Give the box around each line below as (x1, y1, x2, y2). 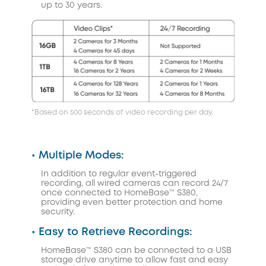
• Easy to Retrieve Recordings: (31, 227, 192, 237)
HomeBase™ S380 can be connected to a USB (41, 247, 232, 255)
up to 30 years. (41, 1, 102, 9)
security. (41, 208, 75, 216)
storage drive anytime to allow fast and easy (41, 256, 228, 264)
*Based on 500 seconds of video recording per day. (31, 109, 214, 116)
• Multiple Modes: (31, 151, 124, 161)
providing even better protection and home (41, 199, 223, 207)
